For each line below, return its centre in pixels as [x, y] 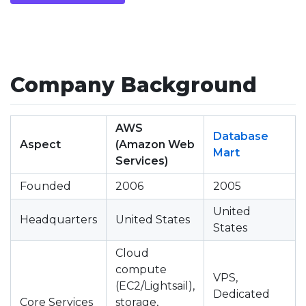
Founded [45, 186]
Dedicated [241, 294]
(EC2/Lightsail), [155, 286]
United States [153, 220]
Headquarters [58, 220]
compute [141, 269]
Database [241, 136]
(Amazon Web [155, 144]
